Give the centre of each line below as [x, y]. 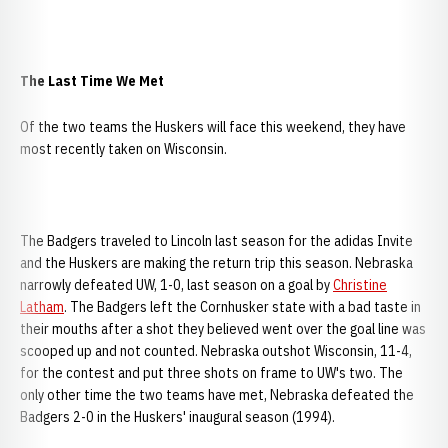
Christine [360, 285]
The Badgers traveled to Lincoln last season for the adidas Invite [216, 241]
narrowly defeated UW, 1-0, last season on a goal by [176, 285]
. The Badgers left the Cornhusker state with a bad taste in [242, 307]
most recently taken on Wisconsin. [123, 149]
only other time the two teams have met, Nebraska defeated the [217, 395]
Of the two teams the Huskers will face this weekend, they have [213, 127]
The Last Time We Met [92, 81]
